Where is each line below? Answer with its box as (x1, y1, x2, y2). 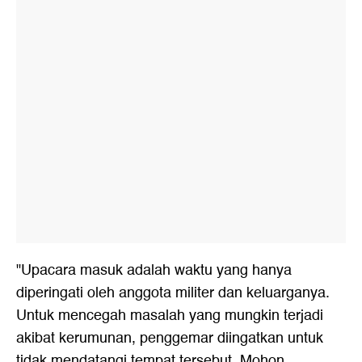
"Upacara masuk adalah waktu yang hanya (16, 259, 292, 282)
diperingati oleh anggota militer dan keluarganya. (16, 281, 330, 305)
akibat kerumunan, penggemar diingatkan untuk (16, 326, 323, 350)
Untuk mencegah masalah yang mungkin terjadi (16, 304, 323, 327)
